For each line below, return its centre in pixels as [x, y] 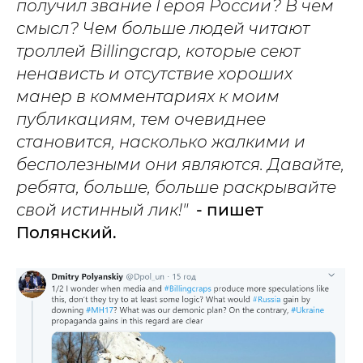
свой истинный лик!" [104, 210]
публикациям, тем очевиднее [141, 119]
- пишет [228, 210]
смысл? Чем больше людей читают [163, 28]
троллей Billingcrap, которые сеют [158, 51]
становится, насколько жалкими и [161, 142]
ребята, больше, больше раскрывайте [176, 187]
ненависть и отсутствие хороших [154, 74]
